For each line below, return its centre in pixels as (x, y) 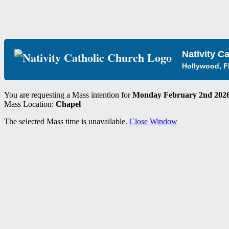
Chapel (68, 104)
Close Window (153, 121)
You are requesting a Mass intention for (68, 95)
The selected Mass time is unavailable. (67, 121)
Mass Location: (30, 104)
